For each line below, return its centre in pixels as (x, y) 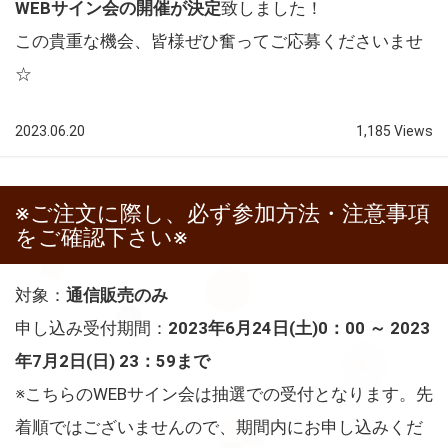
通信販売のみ (117, 294)
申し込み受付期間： (91, 327)
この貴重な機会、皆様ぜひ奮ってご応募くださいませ (219, 40)
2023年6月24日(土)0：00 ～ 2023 (299, 327)
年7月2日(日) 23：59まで (112, 360)
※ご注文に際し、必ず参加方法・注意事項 (222, 212)
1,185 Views (394, 130)
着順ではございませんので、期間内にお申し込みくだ (219, 426)
